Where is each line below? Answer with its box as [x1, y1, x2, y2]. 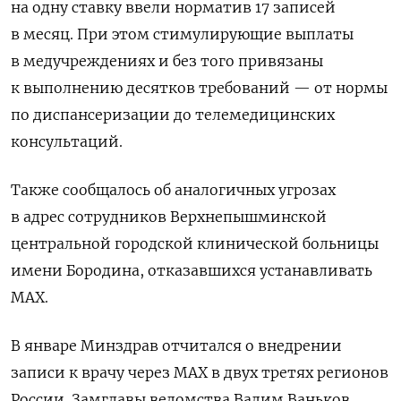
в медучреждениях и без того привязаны [11, 51, 323, 70]
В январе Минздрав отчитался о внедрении [11, 336, 342, 354]
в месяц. [11, 24, 77, 43]
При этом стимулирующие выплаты [77, 24, 354, 43]
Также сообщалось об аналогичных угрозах [11, 180, 336, 199]
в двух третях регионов [208, 363, 388, 381]
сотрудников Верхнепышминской [68, 207, 327, 226]
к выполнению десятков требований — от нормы [11, 78, 388, 97]
